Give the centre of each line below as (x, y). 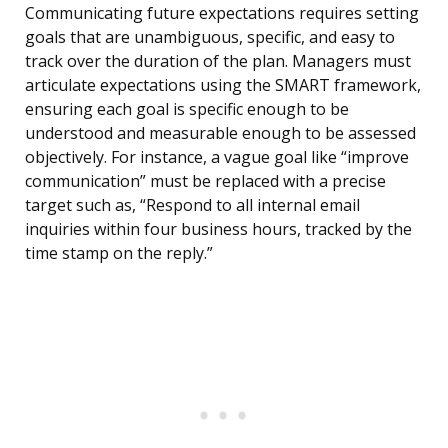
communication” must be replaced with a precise (205, 181)
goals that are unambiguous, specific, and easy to (210, 37)
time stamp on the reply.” (119, 253)
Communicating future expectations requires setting (222, 13)
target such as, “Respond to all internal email (192, 205)
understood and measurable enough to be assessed (220, 133)
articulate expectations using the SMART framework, (223, 85)
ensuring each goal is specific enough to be (187, 109)
